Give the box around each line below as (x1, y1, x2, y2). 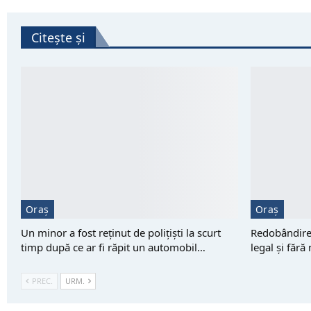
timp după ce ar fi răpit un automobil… (21, 240, 205, 255)
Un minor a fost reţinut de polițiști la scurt (21, 226, 221, 240)
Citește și (31, 29, 85, 47)
